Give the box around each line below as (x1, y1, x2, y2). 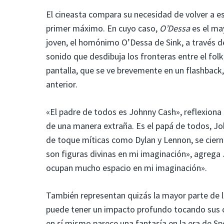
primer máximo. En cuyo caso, (46, 22, 159, 34)
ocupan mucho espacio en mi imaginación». (46, 161, 207, 173)
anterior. (46, 78, 77, 90)
